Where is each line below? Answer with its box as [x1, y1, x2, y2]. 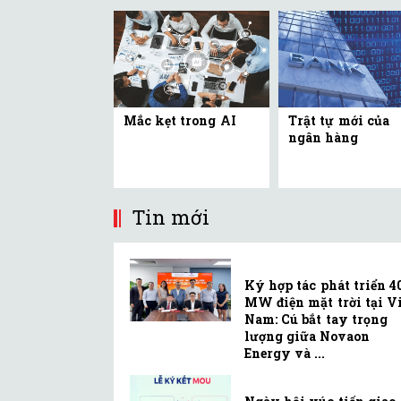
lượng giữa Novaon [244, 327, 371, 345]
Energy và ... [244, 344, 326, 362]
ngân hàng [288, 128, 359, 146]
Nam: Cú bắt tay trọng [244, 310, 388, 328]
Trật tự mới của [288, 111, 389, 129]
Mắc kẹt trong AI [124, 111, 236, 129]
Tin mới [132, 203, 210, 230]
